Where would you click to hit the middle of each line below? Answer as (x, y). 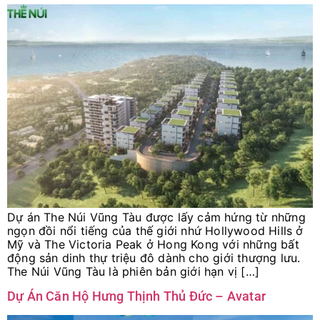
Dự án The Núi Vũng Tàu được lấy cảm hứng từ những (156, 217)
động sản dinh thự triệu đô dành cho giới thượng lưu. (154, 257)
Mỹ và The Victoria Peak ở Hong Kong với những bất (153, 244)
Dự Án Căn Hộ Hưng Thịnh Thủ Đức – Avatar (136, 296)
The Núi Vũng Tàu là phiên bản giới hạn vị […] (134, 271)
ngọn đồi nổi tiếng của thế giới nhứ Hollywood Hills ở (155, 230)
